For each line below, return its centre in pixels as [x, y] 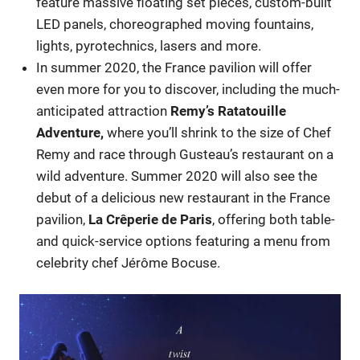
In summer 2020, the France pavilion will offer [174, 67]
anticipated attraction [102, 110]
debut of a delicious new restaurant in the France [184, 197]
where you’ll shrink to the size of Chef [218, 132]
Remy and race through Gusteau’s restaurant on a [185, 154]
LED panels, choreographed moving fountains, [175, 24]
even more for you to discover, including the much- [188, 89]
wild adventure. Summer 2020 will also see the [177, 176]
